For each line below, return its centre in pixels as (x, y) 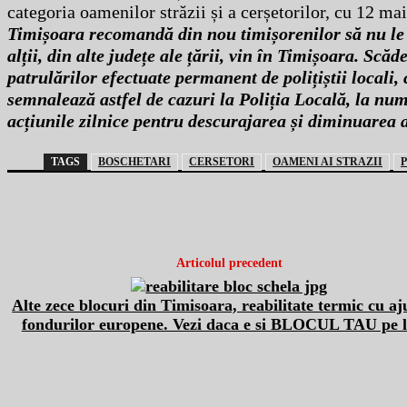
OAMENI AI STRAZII (328, 162)
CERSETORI (222, 162)
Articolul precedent (229, 263)
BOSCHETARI (134, 162)
